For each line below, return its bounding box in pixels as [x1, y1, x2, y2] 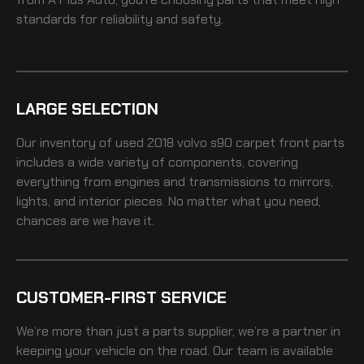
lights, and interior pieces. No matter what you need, [16, 192, 321, 210]
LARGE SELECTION [16, 97, 158, 119]
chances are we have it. [16, 211, 154, 229]
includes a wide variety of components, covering [16, 153, 298, 171]
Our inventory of [16, 133, 115, 151]
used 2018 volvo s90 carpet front [115, 133, 313, 151]
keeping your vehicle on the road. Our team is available [16, 341, 333, 359]
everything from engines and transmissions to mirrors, [16, 172, 333, 190]
